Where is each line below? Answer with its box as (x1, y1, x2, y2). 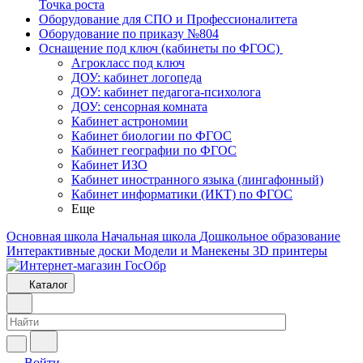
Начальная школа (101, 229, 196, 243)
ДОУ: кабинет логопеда (71, 70, 202, 84)
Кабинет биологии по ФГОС (71, 129, 232, 143)
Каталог (29, 279, 68, 291)
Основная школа (6, 229, 98, 243)
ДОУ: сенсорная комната (71, 100, 207, 113)
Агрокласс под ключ (71, 56, 185, 70)
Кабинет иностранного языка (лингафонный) (71, 173, 323, 186)
